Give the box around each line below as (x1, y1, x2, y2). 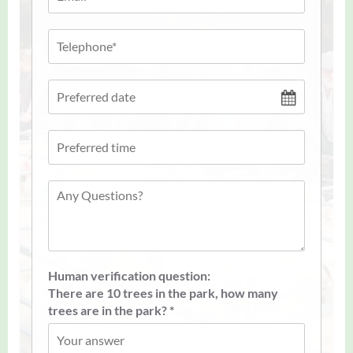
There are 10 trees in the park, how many (48, 284, 278, 300)
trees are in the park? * (48, 302, 174, 318)
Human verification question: (48, 267, 210, 283)
